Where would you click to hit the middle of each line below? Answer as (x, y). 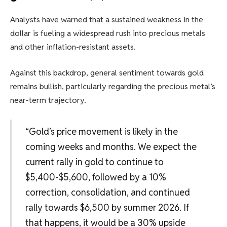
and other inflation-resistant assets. (73, 47)
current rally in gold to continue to (94, 162)
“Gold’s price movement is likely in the (101, 131)
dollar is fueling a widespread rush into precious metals (108, 33)
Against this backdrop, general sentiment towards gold (107, 73)
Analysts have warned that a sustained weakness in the (107, 19)
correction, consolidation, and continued (107, 192)
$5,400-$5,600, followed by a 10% (96, 177)
